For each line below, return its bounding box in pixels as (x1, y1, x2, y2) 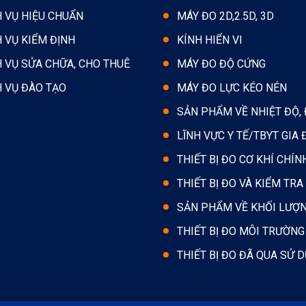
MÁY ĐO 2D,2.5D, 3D (177, 9, 274, 23)
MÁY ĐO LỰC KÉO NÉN (177, 81, 287, 94)
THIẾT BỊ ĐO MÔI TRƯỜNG (177, 224, 305, 238)
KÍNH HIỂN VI (177, 33, 242, 46)
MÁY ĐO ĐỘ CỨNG (177, 57, 266, 70)
